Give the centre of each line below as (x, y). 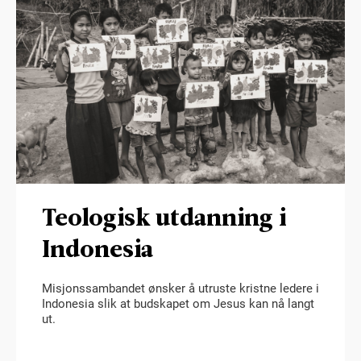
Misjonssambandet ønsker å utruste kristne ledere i (180, 289)
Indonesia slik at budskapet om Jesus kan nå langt (178, 304)
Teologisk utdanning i (164, 217)
